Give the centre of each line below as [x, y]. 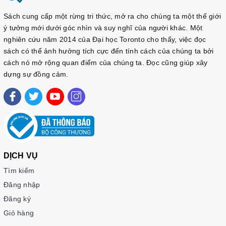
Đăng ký [17, 199]
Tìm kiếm [19, 170]
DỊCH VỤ [21, 155]
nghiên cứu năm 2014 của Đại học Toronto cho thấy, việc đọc [105, 39]
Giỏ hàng [19, 213]
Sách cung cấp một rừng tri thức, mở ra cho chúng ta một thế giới [112, 16]
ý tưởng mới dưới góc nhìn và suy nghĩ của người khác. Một [103, 27]
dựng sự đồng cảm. [36, 74]
